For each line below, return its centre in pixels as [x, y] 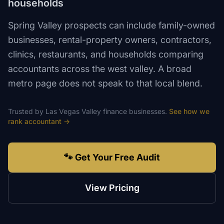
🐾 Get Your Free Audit [112, 157]
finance [115, 111]
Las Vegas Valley [73, 111]
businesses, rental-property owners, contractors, [110, 40]
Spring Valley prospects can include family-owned [111, 25]
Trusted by [27, 111]
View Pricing [112, 188]
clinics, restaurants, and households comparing [106, 54]
